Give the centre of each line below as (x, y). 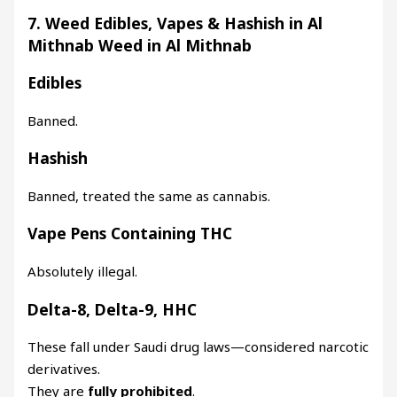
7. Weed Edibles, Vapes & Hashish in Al (175, 23)
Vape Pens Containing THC (130, 234)
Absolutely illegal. (83, 272)
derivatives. (64, 369)
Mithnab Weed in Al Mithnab (140, 45)
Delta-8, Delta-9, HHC (113, 309)
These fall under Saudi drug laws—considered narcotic (198, 347)
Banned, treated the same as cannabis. (149, 195)
